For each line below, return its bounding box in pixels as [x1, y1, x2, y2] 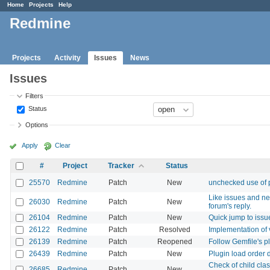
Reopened [157, 237, 192, 246]
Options [25, 121, 49, 129]
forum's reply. [209, 201, 251, 210]
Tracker [108, 161, 134, 170]
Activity [54, 53, 81, 62]
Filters [25, 92, 44, 99]
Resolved [159, 225, 190, 234]
